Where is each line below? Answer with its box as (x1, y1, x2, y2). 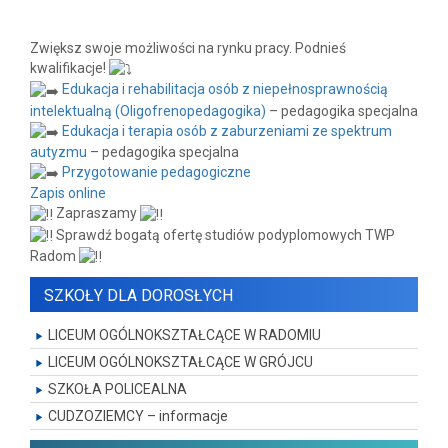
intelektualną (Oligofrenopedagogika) (30, 102, 266, 119)
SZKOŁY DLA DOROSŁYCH (44, 286, 233, 306)
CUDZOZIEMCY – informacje (48, 408, 228, 425)
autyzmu (30, 144, 87, 161)
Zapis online (30, 185, 106, 202)
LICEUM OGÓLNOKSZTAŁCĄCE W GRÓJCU (48, 354, 313, 371)
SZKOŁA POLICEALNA (48, 381, 187, 398)
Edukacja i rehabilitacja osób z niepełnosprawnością (62, 81, 388, 98)
